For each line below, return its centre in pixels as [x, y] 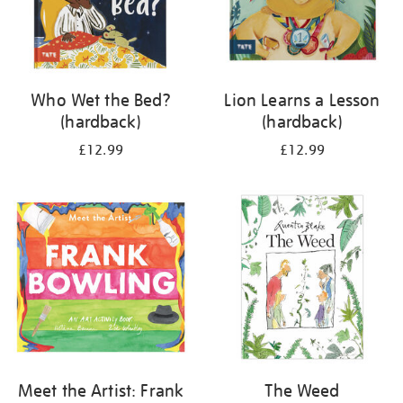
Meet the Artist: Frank [101, 390]
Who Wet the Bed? [101, 100]
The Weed [302, 390]
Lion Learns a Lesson [302, 100]
